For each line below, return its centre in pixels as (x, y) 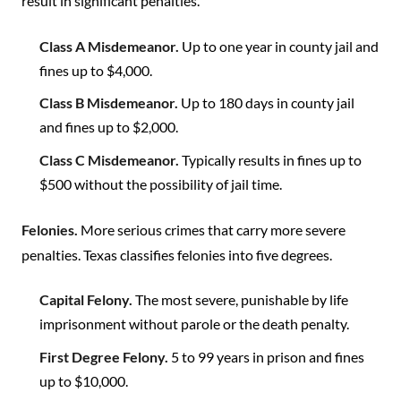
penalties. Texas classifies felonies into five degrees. (177, 254)
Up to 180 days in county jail (266, 103)
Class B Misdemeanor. (109, 103)
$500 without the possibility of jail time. (161, 183)
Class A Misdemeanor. (109, 46)
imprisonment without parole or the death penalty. (194, 324)
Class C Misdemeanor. (109, 159)
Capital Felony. (86, 300)
